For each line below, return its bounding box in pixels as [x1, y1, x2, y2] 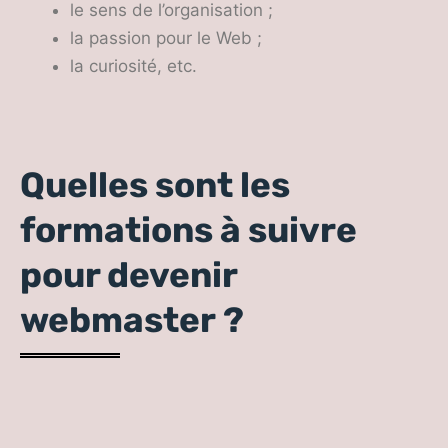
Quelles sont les [20, 164, 290, 206]
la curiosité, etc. [70, 56, 197, 76]
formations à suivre [20, 209, 357, 251]
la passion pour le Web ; [70, 28, 262, 48]
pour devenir [20, 254, 237, 296]
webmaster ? [20, 299, 244, 341]
